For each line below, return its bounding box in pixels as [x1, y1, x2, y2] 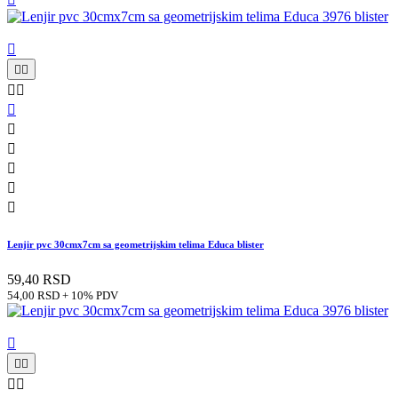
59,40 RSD [7, 272, 71, 288]
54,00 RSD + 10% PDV [7, 290, 118, 303]
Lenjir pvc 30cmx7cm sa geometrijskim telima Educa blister [7, 239, 264, 251]
